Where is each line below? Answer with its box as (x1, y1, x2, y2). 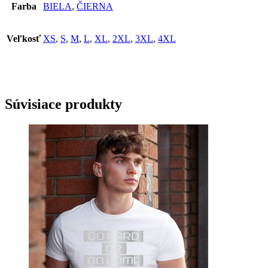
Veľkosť (7, 33, 41, 44)
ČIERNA (77, 1, 113, 12)
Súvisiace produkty (5, 96, 122, 112)
